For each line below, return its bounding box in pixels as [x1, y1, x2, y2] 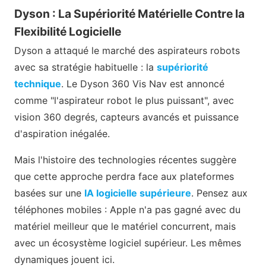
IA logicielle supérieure [84, 186, 191, 199]
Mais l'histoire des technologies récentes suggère [14, 153, 236, 166]
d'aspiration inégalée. [14, 127, 110, 140]
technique [14, 77, 61, 90]
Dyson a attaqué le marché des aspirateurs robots [14, 44, 240, 56]
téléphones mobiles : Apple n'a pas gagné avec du [14, 203, 240, 216]
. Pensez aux [191, 186, 248, 199]
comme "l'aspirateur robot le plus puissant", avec [14, 94, 234, 106]
